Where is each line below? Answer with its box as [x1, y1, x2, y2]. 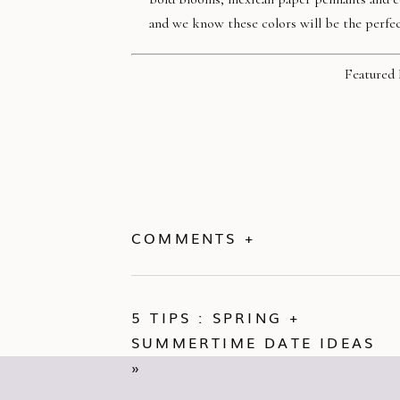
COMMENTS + [131, 227, 255, 248]
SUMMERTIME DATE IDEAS [131, 331, 376, 353]
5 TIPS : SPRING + [131, 306, 301, 328]
